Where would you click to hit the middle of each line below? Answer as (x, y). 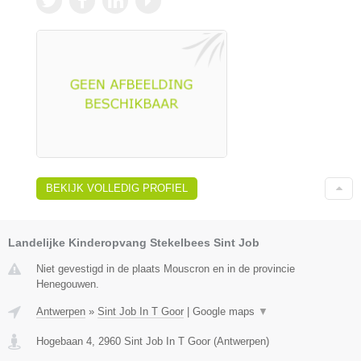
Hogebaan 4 (64, 341)
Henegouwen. (68, 284)
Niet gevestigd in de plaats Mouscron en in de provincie (166, 268)
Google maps (225, 311)
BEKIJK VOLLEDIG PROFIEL (117, 188)
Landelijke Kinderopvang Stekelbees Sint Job (134, 242)
